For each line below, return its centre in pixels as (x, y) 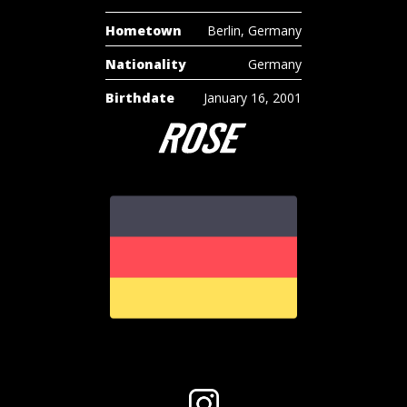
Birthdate (140, 98)
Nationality (146, 65)
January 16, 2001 (253, 98)
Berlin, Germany (254, 31)
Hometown (144, 31)
